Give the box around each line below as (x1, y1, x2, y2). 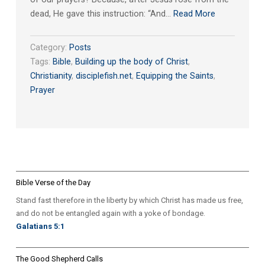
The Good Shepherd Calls (15, 254, 103, 264)
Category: (30, 43, 69, 53)
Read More (173, 9, 215, 20)
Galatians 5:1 (15, 222, 64, 231)
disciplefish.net (75, 71, 132, 82)
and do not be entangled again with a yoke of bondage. (15, 209, 205, 218)
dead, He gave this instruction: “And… (30, 9, 173, 20)
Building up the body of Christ (75, 57, 188, 67)
